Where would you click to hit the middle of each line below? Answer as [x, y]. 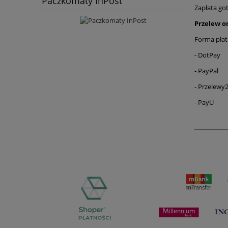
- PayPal [206, 71]
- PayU [204, 103]
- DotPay [207, 55]
